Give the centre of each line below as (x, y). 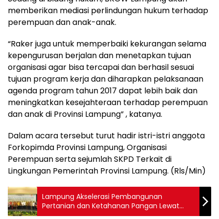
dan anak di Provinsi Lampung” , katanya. (85, 114)
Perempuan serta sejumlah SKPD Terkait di (90, 159)
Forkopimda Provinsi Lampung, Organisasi (87, 147)
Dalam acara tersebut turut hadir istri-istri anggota (106, 136)
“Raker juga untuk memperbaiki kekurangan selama (107, 44)
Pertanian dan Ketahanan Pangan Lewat (111, 206)
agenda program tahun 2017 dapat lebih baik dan (103, 91)
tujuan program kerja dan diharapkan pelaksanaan (106, 79)
